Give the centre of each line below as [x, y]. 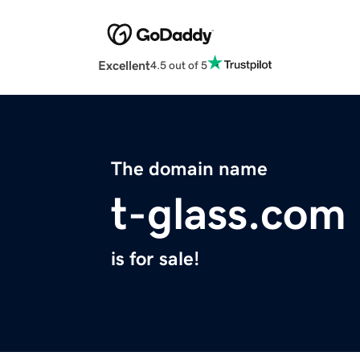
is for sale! [155, 259]
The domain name [189, 169]
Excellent [124, 65]
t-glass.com [229, 214]
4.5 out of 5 [179, 65]
